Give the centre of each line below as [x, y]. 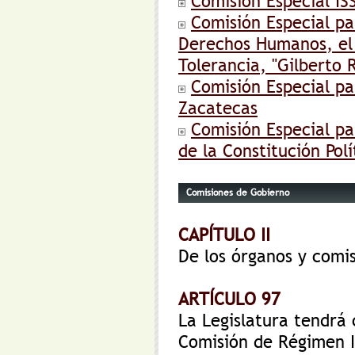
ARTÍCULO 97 [229, 299]
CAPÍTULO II [224, 235]
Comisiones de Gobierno [238, 193]
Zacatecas [218, 108]
